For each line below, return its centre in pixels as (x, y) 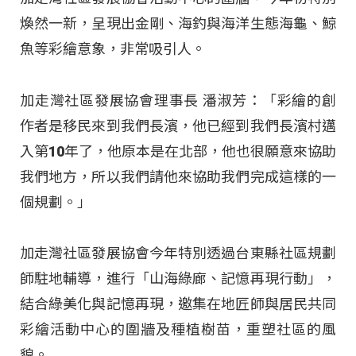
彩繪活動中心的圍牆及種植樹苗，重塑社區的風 (178, 330)
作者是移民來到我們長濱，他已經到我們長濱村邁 (178, 126)
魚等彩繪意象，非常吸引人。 (113, 49)
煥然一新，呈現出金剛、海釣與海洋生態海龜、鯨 (178, 24)
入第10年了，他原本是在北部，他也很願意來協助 (178, 151)
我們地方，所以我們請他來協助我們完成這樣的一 (178, 176)
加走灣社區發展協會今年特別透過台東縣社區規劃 (178, 253)
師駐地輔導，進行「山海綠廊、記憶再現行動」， (178, 279)
